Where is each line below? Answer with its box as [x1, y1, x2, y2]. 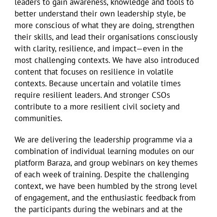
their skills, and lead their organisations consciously [15, 31, 197, 42]
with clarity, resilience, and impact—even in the [15, 43, 183, 54]
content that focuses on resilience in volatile [15, 66, 173, 77]
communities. [15, 112, 62, 124]
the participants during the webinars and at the [15, 203, 183, 215]
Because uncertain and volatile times [49, 77, 181, 89]
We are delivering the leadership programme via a [15, 134, 192, 145]
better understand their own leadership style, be [15, 8, 186, 19]
